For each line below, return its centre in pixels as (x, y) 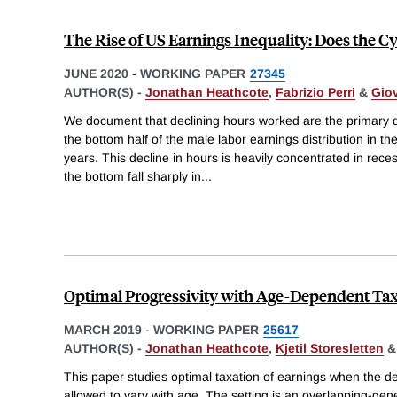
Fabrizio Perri (315, 93)
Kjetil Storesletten (330, 348)
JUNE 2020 (96, 74)
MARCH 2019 (103, 329)
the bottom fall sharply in (132, 176)
